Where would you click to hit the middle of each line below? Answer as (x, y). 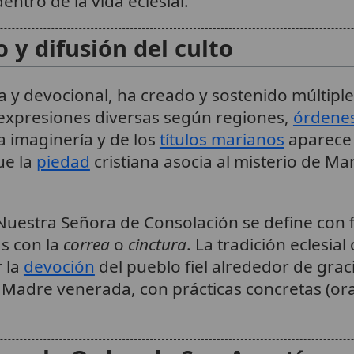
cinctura (157, 245)
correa (86, 245)
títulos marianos (222, 139)
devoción (59, 267)
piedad (63, 161)
